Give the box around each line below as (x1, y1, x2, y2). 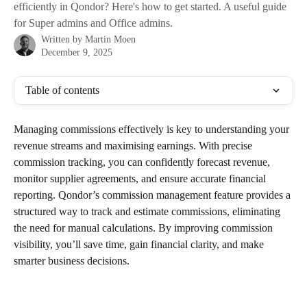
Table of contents (25, 84, 99, 96)
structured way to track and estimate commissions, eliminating (14, 206, 283, 217)
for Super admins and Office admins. (14, 17, 173, 29)
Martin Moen (85, 34, 136, 45)
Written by (41, 34, 85, 45)
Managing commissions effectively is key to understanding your (14, 123, 292, 135)
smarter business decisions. (14, 255, 130, 267)
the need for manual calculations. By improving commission (14, 222, 275, 234)
